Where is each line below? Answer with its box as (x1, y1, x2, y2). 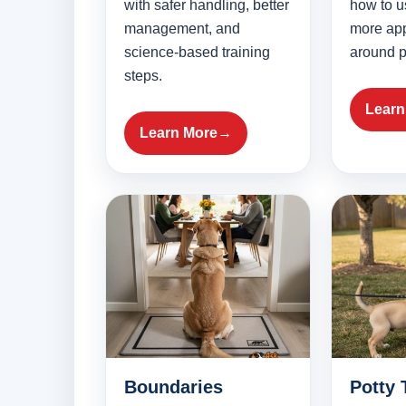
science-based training (124, 44, 270, 61)
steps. (124, 68, 162, 84)
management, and (124, 21, 240, 37)
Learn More (140, 125, 217, 141)
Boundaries (124, 377, 223, 398)
